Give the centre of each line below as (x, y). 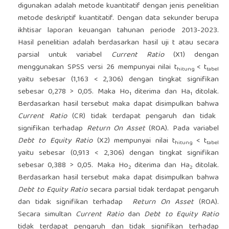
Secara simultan (47, 215)
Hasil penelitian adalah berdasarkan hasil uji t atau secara (118, 43)
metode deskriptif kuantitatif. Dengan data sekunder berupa (118, 19)
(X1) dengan (196, 55)
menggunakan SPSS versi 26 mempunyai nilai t (97, 68)
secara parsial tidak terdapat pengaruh (155, 190)
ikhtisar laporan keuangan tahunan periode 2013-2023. (118, 31)
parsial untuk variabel (64, 55)
